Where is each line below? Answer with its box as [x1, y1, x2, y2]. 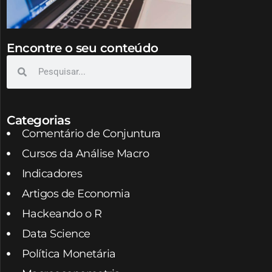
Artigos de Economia [21, 186, 130, 200]
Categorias [7, 112, 70, 127]
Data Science [21, 226, 90, 240]
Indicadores [21, 166, 82, 180]
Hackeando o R [21, 206, 101, 220]
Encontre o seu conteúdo [7, 40, 158, 55]
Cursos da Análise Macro [21, 146, 149, 160]
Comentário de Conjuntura [21, 126, 161, 140]
